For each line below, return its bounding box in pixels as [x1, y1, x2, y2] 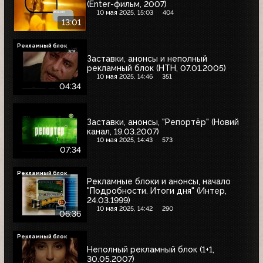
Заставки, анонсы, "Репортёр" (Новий [87, 117, 239, 127]
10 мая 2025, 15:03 [96, 9, 153, 17]
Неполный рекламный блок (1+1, [87, 245, 214, 255]
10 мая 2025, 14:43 [96, 136, 153, 144]
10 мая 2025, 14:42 [96, 204, 153, 213]
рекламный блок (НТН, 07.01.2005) [87, 63, 226, 73]
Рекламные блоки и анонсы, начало [87, 176, 231, 186]
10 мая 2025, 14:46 [96, 72, 153, 80]
